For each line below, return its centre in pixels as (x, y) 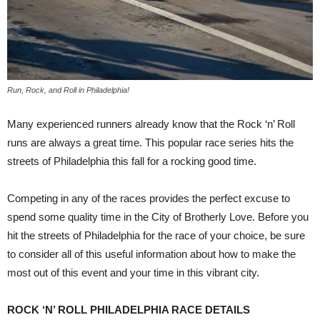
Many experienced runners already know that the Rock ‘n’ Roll (151, 124)
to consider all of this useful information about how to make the (151, 254)
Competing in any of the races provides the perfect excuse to (149, 198)
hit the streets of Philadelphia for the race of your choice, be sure (156, 235)
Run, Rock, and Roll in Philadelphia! (69, 90)
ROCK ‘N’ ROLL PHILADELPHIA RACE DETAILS (129, 309)
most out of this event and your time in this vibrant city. (133, 272)
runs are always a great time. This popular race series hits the (150, 142)
